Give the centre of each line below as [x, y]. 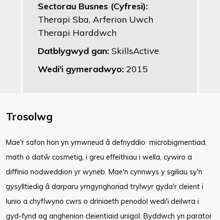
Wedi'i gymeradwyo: [82, 69]
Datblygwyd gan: [75, 51]
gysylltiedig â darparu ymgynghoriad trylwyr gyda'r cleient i [105, 186]
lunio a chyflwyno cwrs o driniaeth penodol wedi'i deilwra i [102, 201]
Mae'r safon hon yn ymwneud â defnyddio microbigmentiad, [106, 142]
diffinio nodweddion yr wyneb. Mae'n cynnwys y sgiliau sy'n [104, 172]
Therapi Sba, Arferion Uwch [96, 19]
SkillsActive [135, 51]
